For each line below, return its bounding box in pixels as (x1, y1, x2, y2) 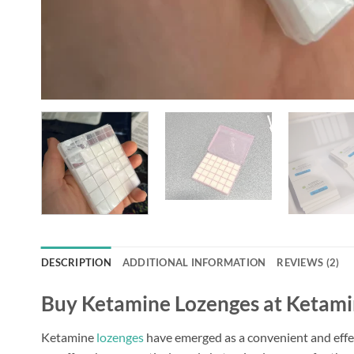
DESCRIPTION (41, 256, 111, 269)
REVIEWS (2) (277, 256, 340, 269)
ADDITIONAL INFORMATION (122, 256, 266, 269)
